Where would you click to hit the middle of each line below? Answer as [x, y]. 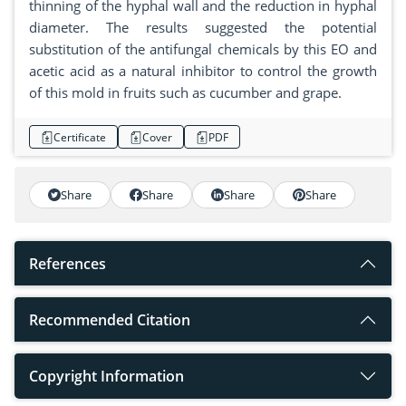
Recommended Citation [110, 320]
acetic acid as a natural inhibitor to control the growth [203, 71]
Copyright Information [106, 377]
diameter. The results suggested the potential [203, 28]
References [68, 264]
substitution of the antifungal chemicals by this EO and [203, 49]
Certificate [80, 137]
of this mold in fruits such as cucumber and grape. [185, 93]
